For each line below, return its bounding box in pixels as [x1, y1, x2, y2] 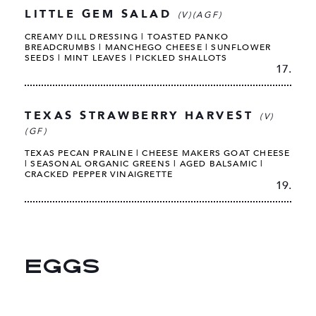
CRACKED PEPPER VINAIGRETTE [25, 169, 174, 181]
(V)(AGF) [177, 9, 223, 21]
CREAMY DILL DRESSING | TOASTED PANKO [25, 31, 229, 43]
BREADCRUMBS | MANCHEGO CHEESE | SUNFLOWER [25, 42, 272, 54]
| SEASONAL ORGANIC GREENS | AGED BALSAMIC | [25, 158, 264, 170]
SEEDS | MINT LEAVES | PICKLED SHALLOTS [25, 52, 228, 64]
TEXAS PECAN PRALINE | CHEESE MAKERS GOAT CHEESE [25, 147, 291, 159]
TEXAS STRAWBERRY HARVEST [25, 108, 260, 124]
